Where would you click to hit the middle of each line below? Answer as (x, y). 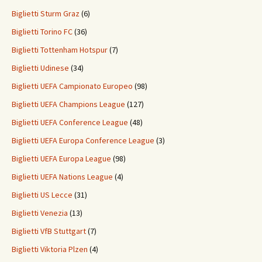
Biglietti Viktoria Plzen (50, 249)
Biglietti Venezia (40, 213)
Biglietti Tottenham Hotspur (60, 50)
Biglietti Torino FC (42, 32)
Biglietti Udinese (40, 68)
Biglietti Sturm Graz (46, 14)
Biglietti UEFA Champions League (68, 104)
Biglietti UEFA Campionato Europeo (72, 86)
